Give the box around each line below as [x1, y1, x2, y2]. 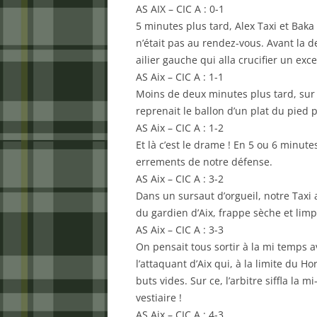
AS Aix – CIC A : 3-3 [136, 223, 224, 236]
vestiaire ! [136, 291, 182, 304]
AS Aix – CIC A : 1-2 [136, 121, 224, 134]
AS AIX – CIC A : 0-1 [136, 2, 224, 16]
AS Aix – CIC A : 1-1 [136, 70, 224, 83]
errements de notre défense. [136, 155, 272, 168]
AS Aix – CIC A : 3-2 [136, 172, 224, 185]
